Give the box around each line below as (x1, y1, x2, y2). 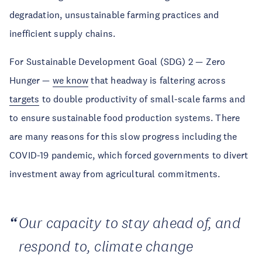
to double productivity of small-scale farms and (39, 93, 246, 105)
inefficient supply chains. (9, 27, 116, 39)
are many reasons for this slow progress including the (9, 130, 237, 142)
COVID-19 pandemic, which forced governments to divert (9, 149, 249, 161)
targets (9, 93, 40, 105)
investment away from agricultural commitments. (9, 168, 220, 180)
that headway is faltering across (88, 74, 226, 86)
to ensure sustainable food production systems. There (9, 112, 240, 123)
